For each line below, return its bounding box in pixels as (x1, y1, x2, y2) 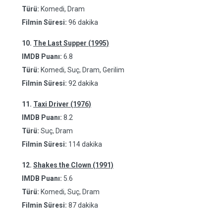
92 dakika (68, 79, 98, 87)
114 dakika (68, 140, 102, 148)
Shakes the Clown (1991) (33, 161, 113, 169)
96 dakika (68, 18, 98, 26)
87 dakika (68, 201, 98, 209)
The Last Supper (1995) (33, 39, 109, 47)
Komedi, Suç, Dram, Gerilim (39, 66, 124, 74)
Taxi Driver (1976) (33, 100, 91, 108)
